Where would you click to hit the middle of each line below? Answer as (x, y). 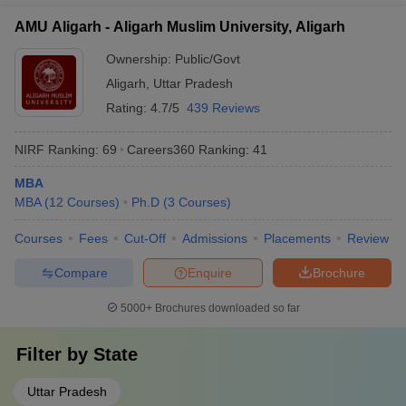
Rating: (128, 108)
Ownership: (140, 59)
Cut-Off (145, 238)
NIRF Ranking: (57, 149)
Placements (297, 238)
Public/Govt (208, 59)
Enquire (210, 272)
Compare (81, 272)
